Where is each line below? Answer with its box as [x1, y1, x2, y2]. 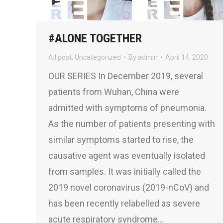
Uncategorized [75, 53, 121, 62]
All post [48, 53, 72, 62]
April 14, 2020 [165, 53, 208, 62]
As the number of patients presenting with [48, 118, 215, 129]
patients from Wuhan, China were [48, 87, 179, 98]
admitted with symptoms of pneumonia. [48, 103, 207, 113]
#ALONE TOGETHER [48, 31, 142, 46]
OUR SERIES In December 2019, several [48, 71, 203, 82]
